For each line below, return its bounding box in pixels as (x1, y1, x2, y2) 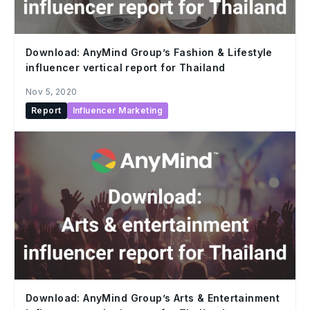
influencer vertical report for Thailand (26, 62, 226, 74)
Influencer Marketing (72, 105, 163, 116)
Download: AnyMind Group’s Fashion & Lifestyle (26, 46, 273, 59)
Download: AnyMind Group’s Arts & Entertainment (26, 291, 280, 304)
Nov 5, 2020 (26, 86, 77, 98)
